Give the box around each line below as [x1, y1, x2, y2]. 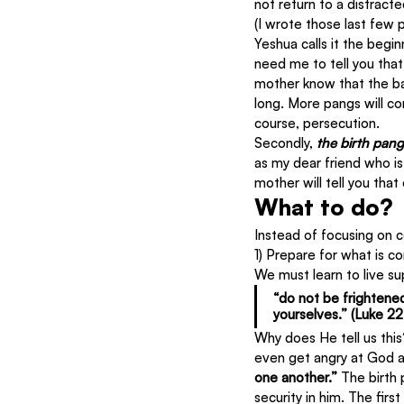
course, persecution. [254, 115, 380, 132]
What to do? [254, 193, 393, 221]
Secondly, [254, 134, 317, 151]
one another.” [254, 369, 341, 386]
